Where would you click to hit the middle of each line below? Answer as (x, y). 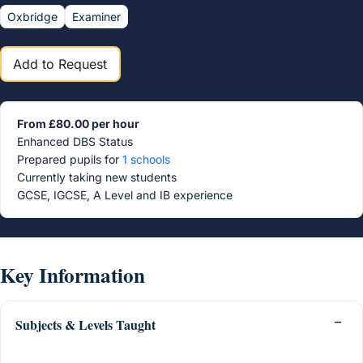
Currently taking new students (97, 177)
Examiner (96, 17)
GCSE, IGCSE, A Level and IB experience (125, 195)
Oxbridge (32, 17)
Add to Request (60, 64)
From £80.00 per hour (78, 124)
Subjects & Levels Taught (85, 324)
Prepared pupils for (70, 159)
